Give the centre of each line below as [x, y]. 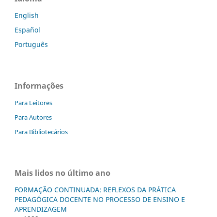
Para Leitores [33, 103]
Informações [39, 86]
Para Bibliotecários [41, 132]
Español [27, 30]
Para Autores [33, 117]
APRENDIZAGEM [41, 209]
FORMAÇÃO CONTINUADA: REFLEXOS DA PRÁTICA [95, 189]
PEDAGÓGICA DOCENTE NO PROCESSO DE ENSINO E [100, 199]
